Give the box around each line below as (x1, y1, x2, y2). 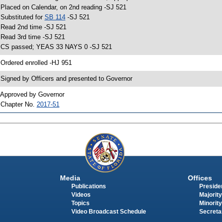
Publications (71, 183, 106, 189)
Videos (71, 191, 91, 198)
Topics (71, 200, 90, 206)
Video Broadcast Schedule (71, 208, 146, 215)
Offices (187, 173, 212, 182)
